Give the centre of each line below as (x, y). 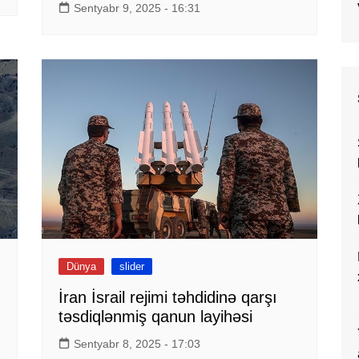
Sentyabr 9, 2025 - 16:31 (137, 8)
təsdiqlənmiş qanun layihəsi (156, 316)
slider (132, 266)
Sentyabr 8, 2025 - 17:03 (137, 343)
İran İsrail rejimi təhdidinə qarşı (168, 297)
